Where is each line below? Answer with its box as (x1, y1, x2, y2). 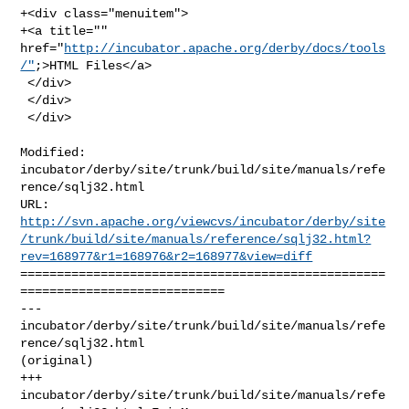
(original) (20, 352, 94, 368)
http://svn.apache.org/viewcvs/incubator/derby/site (20, 214, 386, 229)
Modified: (20, 144, 87, 160)
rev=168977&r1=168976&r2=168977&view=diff (20, 248, 313, 264)
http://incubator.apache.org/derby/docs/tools (64, 40, 386, 56)
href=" (20, 40, 65, 56)
